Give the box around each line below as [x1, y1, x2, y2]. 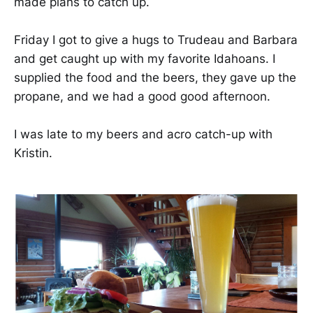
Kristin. [14, 146, 52, 161]
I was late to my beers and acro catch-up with [14, 127, 272, 142]
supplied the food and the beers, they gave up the [14, 71, 296, 85]
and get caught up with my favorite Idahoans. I [14, 52, 275, 66]
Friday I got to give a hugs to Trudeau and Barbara [14, 33, 298, 48]
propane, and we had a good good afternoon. [14, 89, 270, 104]
